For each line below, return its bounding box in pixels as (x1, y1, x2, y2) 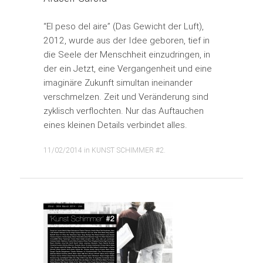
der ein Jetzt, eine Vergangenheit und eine (43, 62, 212, 74)
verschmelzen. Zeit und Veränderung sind (43, 90, 208, 102)
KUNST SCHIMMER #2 (91, 145, 164, 154)
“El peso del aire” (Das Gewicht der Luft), (43, 20, 204, 32)
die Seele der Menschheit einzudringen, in (43, 48, 210, 60)
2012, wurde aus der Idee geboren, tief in (43, 34, 210, 46)
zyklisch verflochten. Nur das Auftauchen (43, 104, 204, 116)
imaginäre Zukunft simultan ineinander (43, 76, 193, 88)
